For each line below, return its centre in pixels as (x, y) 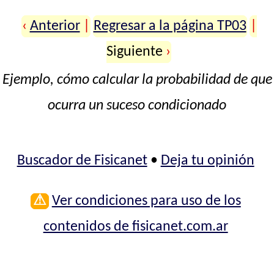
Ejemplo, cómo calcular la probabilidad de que (137, 80)
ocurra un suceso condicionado (137, 106)
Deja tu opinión (207, 161)
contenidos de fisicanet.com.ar (135, 227)
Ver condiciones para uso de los (146, 201)
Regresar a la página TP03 (170, 26)
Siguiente (136, 52)
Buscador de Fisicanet (82, 161)
